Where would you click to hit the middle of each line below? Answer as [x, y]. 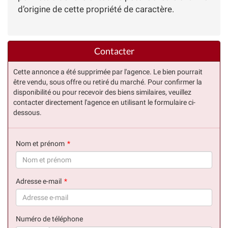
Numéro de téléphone [49, 219]
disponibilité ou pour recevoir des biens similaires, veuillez [102, 92]
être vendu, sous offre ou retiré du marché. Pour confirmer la [108, 82]
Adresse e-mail [39, 181]
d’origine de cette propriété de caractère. [96, 9]
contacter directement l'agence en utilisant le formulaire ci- [104, 102]
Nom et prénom [40, 143]
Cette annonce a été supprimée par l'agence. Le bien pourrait [108, 72]
